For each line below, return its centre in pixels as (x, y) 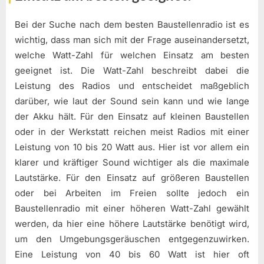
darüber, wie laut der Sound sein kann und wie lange (132, 101)
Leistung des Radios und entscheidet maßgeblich (132, 86)
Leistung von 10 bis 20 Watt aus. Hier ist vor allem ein (132, 147)
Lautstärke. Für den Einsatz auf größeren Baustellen (132, 178)
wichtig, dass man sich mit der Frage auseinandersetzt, (132, 40)
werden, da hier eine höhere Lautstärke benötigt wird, (132, 224)
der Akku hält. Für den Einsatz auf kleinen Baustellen (132, 117)
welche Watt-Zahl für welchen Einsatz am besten (132, 55)
